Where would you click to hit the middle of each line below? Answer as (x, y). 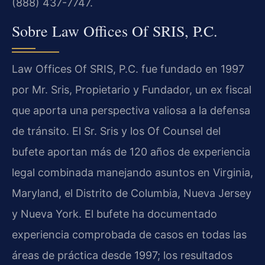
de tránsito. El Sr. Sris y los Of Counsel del (116, 131)
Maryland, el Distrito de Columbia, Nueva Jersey (132, 193)
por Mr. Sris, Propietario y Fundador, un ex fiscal (132, 89)
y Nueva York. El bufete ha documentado (114, 214)
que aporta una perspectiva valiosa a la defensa (131, 110)
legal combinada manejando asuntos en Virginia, (132, 172)
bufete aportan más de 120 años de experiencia (131, 151)
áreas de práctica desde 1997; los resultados (122, 255)
